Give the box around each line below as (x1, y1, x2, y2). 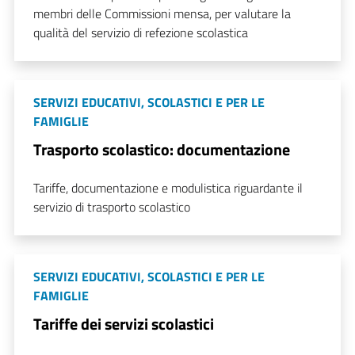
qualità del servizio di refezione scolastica (33, 22, 248, 42)
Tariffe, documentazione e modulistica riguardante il (33, 177, 303, 197)
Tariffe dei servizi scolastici (33, 311, 214, 336)
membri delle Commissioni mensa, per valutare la (33, 3, 291, 23)
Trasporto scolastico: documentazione (33, 136, 290, 162)
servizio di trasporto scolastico (33, 197, 190, 216)
